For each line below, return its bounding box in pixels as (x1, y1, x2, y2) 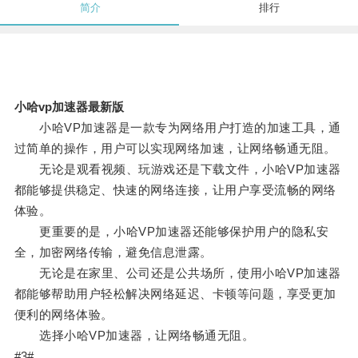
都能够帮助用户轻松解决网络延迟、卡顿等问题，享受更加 (14, 287, 336, 301)
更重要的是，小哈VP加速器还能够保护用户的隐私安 (14, 225, 329, 239)
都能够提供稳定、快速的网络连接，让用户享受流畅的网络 (14, 183, 336, 197)
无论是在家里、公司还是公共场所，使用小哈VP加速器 (14, 266, 341, 280)
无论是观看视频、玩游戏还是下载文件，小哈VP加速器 (14, 162, 341, 177)
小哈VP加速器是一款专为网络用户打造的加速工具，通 (14, 121, 341, 135)
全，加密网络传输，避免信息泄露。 (14, 245, 213, 260)
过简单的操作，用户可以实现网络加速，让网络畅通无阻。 (14, 141, 336, 156)
